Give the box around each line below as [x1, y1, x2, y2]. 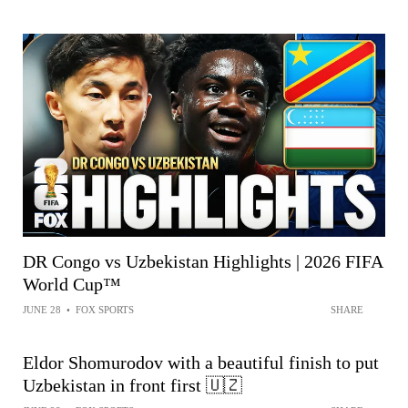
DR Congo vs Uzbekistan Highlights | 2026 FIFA [23, 251, 382, 272]
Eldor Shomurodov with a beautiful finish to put [23, 352, 379, 373]
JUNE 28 [23, 304, 61, 316]
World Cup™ [23, 274, 121, 295]
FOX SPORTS [76, 304, 134, 316]
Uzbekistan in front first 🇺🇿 [23, 375, 242, 396]
